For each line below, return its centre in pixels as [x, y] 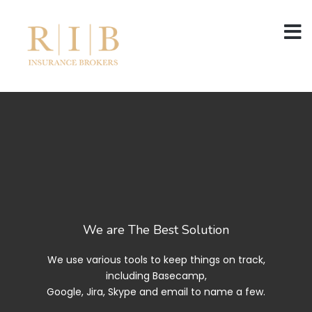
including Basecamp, [156, 276]
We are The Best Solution [156, 230]
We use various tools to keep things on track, [156, 260]
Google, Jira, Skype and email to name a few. [156, 292]
